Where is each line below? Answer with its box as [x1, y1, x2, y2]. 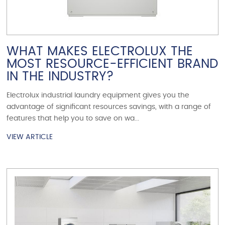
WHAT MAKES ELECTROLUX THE [7, 45, 193, 58]
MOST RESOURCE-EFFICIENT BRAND [7, 58, 218, 71]
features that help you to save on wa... [7, 115, 140, 123]
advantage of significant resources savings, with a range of [7, 103, 211, 111]
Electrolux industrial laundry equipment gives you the [7, 92, 190, 99]
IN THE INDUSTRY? [7, 70, 115, 83]
